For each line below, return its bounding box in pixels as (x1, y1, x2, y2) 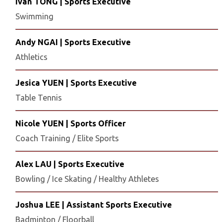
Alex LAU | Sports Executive (15, 160, 124, 168)
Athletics (15, 53, 48, 61)
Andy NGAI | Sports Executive (15, 38, 131, 47)
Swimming (15, 12, 54, 21)
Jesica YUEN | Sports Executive (15, 78, 137, 87)
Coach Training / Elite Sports (15, 134, 119, 143)
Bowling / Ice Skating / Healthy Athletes (15, 174, 159, 183)
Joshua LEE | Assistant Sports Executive (15, 200, 172, 209)
